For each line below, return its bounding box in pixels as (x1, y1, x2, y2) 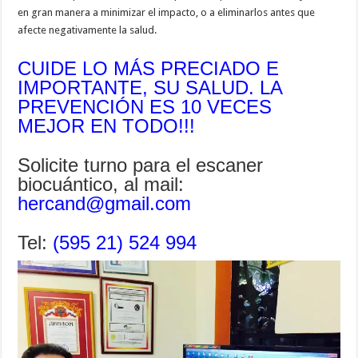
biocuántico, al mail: (18, 173, 185, 195)
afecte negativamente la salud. (18, 23, 157, 36)
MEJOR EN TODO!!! (18, 114, 196, 137)
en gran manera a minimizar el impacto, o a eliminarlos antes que (18, 6, 316, 18)
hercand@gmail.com (18, 192, 192, 214)
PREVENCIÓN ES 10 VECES (18, 95, 272, 117)
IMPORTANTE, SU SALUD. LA (18, 76, 283, 98)
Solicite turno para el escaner (18, 153, 264, 176)
